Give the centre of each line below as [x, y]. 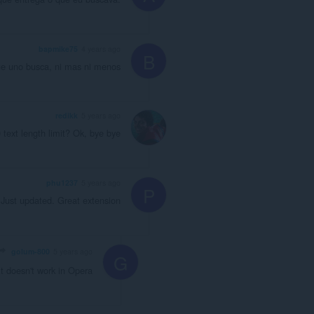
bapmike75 [58, 48]
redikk [67, 116]
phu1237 [62, 183]
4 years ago [101, 48]
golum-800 [30, 252]
